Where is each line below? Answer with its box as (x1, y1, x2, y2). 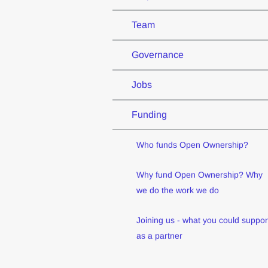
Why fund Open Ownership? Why (136, 170, 263, 180)
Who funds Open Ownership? (136, 140, 248, 150)
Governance (131, 50, 184, 60)
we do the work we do (136, 185, 219, 196)
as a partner (136, 231, 182, 241)
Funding (131, 109, 167, 120)
